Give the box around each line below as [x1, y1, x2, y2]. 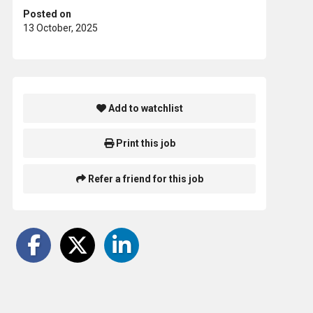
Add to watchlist [105, 102, 183, 114]
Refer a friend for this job [85, 173, 203, 185]
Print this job [113, 138, 175, 150]
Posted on [23, 8, 71, 20]
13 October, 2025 [23, 22, 98, 34]
